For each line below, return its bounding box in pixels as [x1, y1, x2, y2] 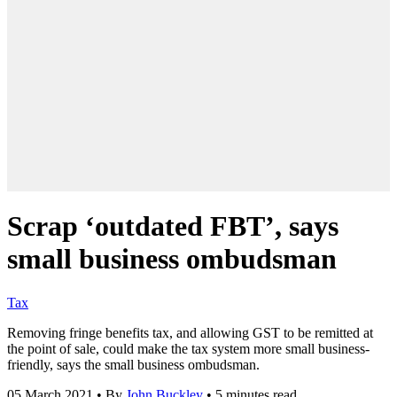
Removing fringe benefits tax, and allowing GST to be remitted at [7, 324, 373, 340]
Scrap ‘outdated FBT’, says [7, 210, 339, 243]
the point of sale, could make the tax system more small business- [7, 340, 370, 356]
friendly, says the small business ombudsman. [7, 356, 260, 372]
